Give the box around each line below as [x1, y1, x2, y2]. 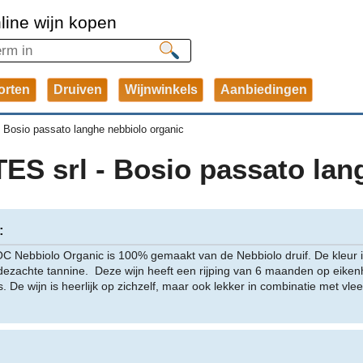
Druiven [53, 82, 102, 96]
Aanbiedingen [220, 82, 307, 96]
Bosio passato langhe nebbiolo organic [2, 123, 184, 136]
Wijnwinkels [124, 82, 198, 96]
